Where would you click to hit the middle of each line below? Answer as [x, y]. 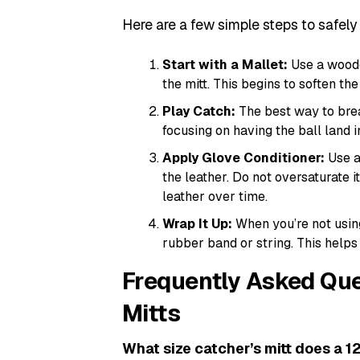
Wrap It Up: [197, 224]
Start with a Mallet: [225, 65]
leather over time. [215, 196]
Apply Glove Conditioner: [243, 158]
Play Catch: [199, 111]
